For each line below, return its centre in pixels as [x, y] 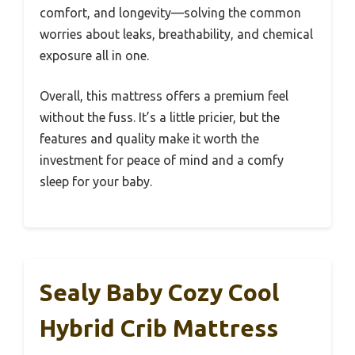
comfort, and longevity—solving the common [170, 13]
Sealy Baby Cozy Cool [159, 293]
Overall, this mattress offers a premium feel [164, 96]
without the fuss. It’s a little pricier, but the [160, 118]
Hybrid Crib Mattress [159, 328]
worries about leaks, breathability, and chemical [176, 34]
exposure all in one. [94, 56]
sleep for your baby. [96, 182]
